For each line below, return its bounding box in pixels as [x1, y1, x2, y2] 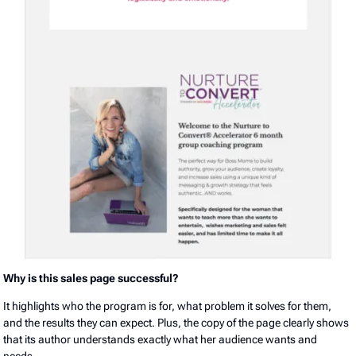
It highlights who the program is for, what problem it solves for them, [3, 299, 332, 312]
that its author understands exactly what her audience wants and [3, 332, 318, 346]
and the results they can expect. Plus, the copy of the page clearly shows [3, 315, 350, 329]
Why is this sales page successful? [3, 271, 182, 284]
